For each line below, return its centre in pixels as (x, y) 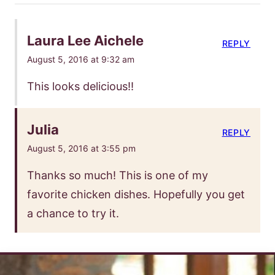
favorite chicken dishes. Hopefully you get (136, 194)
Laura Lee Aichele (85, 40)
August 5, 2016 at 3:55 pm (81, 148)
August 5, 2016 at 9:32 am (81, 59)
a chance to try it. (73, 213)
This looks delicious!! (80, 86)
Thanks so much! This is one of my (118, 175)
